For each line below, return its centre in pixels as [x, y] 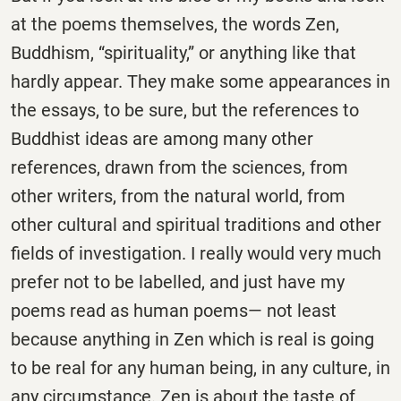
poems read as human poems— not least [174, 311]
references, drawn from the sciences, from [179, 168]
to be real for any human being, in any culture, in [200, 368]
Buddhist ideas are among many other [162, 139]
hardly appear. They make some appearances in [200, 82]
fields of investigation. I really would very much [196, 254]
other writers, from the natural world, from [178, 196]
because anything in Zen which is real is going [192, 340]
